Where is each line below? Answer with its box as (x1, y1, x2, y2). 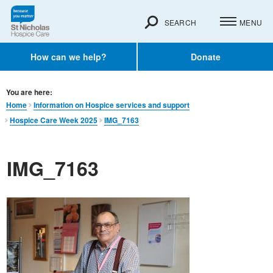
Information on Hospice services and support (34, 99, 190, 110)
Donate (190, 51, 221, 63)
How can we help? (30, 51, 107, 63)
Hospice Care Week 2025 (10, 115, 97, 126)
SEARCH (164, 16, 196, 27)
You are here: (6, 87, 52, 98)
